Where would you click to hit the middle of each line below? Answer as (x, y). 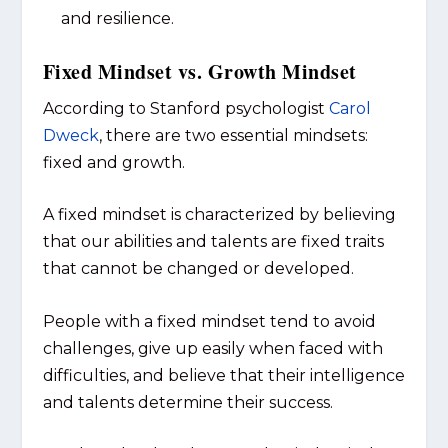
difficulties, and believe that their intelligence (223, 375)
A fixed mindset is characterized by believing (219, 215)
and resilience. (117, 18)
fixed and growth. (113, 162)
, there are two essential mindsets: (233, 135)
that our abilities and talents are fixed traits (213, 242)
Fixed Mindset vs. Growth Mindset (199, 71)
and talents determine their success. (187, 402)
